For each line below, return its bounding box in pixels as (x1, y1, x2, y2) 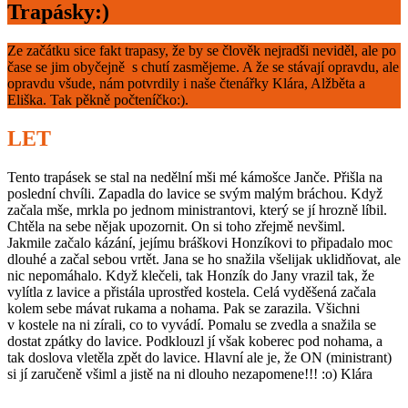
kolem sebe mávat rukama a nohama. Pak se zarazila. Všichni (7, 300, 360, 316)
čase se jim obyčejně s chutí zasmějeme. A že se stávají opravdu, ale (7, 58, 399, 75)
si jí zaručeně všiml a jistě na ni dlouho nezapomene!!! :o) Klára (7, 365, 372, 382)
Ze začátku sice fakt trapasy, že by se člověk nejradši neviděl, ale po (7, 42, 396, 58)
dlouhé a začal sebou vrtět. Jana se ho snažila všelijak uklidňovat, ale (7, 250, 401, 267)
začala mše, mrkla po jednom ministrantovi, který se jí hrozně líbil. (7, 201, 387, 218)
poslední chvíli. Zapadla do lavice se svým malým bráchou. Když (7, 185, 382, 201)
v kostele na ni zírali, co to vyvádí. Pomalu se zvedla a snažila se (7, 316, 376, 332)
